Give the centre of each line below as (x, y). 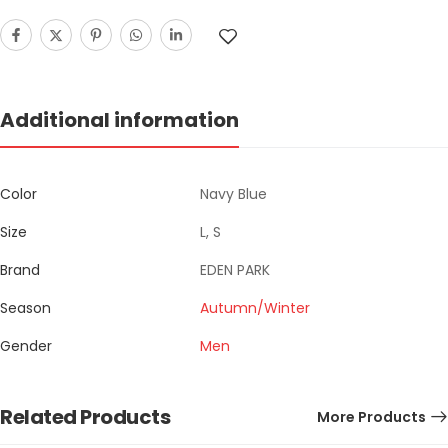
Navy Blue (233, 193)
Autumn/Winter (255, 307)
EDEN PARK (235, 269)
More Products (371, 416)
